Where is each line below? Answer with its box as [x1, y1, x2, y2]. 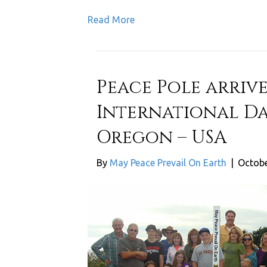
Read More [88, 14, 135, 25]
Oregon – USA [97, 126, 226, 150]
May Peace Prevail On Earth [110, 157, 226, 168]
